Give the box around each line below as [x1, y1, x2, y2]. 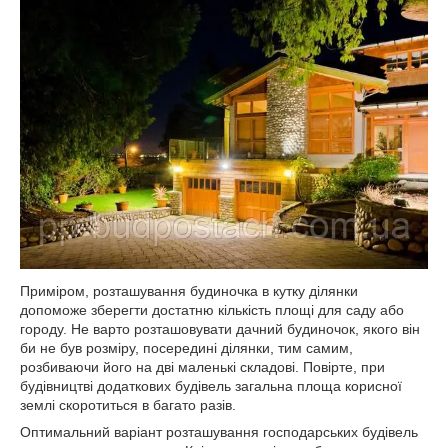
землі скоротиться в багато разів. [20, 397, 236, 414]
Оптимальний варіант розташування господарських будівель [20, 424, 418, 441]
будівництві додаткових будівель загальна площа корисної [20, 378, 402, 395]
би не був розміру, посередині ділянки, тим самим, [20, 340, 353, 357]
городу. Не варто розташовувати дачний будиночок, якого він [20, 321, 420, 338]
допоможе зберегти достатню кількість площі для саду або [20, 302, 404, 319]
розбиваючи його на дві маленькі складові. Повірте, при [20, 359, 385, 376]
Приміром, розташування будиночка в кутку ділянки [20, 283, 358, 300]
